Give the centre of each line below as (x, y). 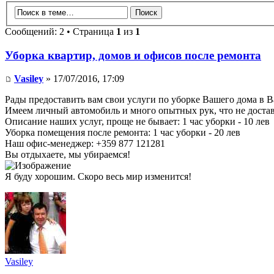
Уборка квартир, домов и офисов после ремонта (133, 55)
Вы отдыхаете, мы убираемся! (68, 155)
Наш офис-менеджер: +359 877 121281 (85, 144)
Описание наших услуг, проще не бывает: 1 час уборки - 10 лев (137, 122)
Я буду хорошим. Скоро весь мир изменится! (98, 177)
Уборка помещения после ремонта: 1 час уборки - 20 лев (123, 133)
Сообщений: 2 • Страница (61, 31)
